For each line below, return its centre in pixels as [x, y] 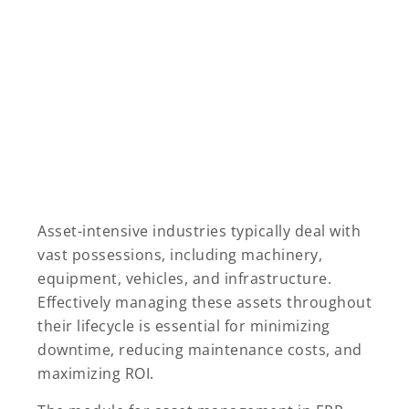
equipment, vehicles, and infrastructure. [184, 279]
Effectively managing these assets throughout [204, 303]
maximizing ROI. [96, 374]
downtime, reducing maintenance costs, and [200, 350]
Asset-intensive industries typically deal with [199, 231]
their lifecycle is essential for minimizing [184, 326]
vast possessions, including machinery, [180, 255]
